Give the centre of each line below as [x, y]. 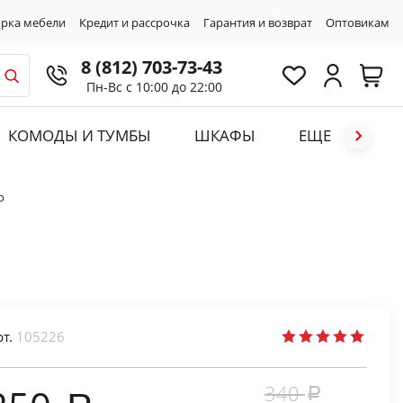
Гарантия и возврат [258, 22]
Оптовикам [358, 22]
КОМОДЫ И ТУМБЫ [79, 136]
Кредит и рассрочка [134, 22]
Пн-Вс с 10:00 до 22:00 [154, 86]
